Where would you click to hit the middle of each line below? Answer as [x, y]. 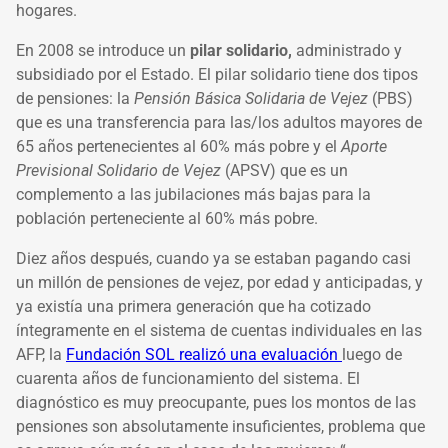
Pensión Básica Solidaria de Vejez [251, 99]
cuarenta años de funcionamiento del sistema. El [188, 379]
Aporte [364, 147]
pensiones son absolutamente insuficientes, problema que [220, 427]
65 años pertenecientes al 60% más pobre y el [178, 147]
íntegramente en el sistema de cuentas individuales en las [219, 331]
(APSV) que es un [284, 171]
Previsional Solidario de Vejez [118, 171]
